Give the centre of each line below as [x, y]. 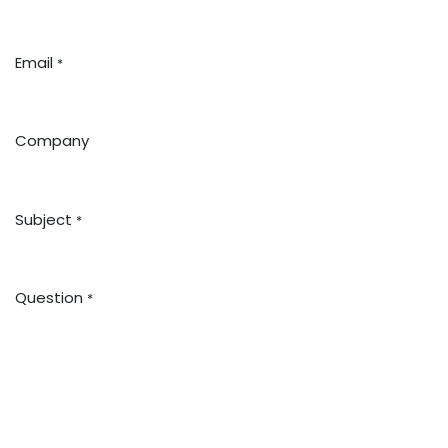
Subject [43, 219]
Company [52, 141]
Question [49, 297]
